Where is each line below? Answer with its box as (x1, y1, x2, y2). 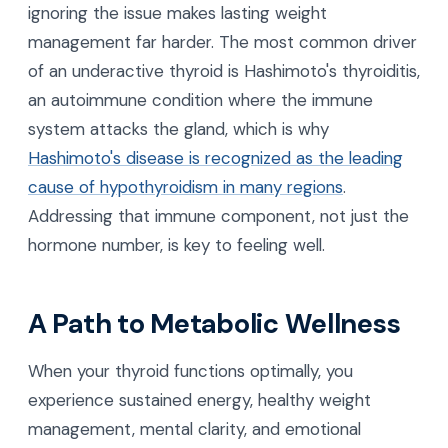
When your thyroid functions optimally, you (28, 360, 353, 383)
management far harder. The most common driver (28, 30, 417, 53)
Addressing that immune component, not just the (28, 204, 409, 227)
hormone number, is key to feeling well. (28, 233, 325, 256)
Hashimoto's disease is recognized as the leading (28, 146, 403, 169)
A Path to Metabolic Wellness (28, 305, 401, 341)
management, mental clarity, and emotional (28, 418, 361, 441)
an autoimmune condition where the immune (28, 88, 373, 111)
